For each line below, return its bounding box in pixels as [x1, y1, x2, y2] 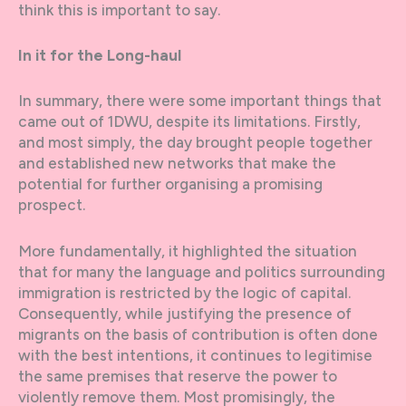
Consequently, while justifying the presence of [18, 304, 352, 323]
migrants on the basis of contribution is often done [18, 324, 378, 343]
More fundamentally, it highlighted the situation [18, 241, 357, 260]
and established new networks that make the [18, 154, 336, 173]
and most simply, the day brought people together [18, 133, 372, 152]
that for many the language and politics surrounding [18, 262, 385, 281]
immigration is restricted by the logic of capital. [18, 283, 351, 302]
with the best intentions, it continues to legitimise [18, 345, 372, 364]
